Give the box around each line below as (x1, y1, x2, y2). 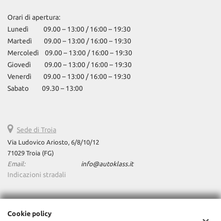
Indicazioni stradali (7, 171, 66, 179)
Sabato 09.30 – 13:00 (7, 84, 83, 92)
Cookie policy (7, 210, 52, 218)
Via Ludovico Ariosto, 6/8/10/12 (7, 139, 99, 146)
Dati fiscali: (7, 206, 39, 213)
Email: (7, 160, 25, 168)
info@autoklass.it (81, 160, 134, 168)
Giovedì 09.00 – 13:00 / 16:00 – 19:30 (7, 61, 132, 69)
